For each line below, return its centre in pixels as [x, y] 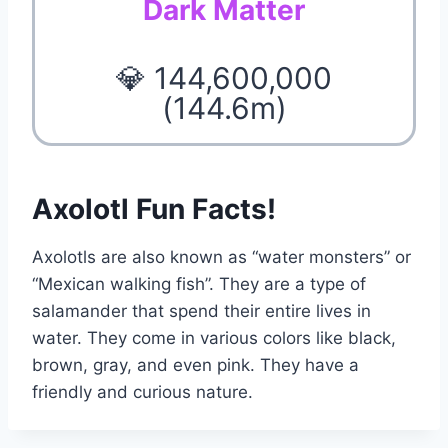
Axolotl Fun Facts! [154, 208]
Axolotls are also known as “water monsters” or [221, 256]
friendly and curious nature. [142, 391]
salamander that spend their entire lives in [201, 310]
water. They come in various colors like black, [214, 337]
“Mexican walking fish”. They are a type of [199, 283]
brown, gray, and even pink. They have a [195, 364]
